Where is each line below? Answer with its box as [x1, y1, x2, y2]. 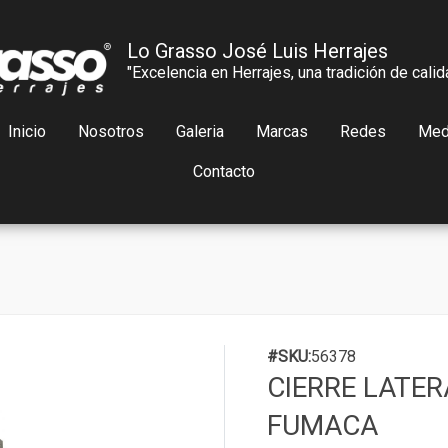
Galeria [175, 122, 224, 141]
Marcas [255, 122, 308, 141]
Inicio [7, 122, 46, 141]
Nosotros [77, 122, 144, 141]
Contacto [193, 162, 255, 181]
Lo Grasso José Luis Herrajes [127, 38, 388, 63]
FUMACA [267, 409, 378, 442]
